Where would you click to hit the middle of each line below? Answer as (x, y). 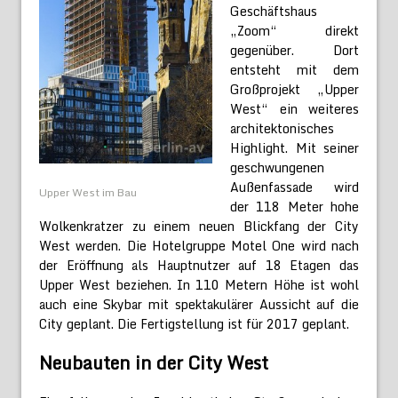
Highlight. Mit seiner (295, 147)
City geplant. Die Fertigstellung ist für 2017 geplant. (194, 323)
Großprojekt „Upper (295, 89)
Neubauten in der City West (154, 362)
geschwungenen (277, 167)
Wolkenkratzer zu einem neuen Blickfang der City (199, 226)
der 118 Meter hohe (295, 206)
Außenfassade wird (295, 187)
